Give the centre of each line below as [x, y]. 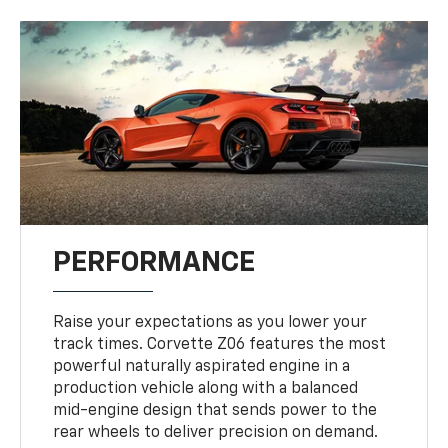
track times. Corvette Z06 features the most [220, 344]
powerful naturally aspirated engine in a [202, 366]
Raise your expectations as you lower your [210, 322]
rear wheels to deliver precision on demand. [216, 432]
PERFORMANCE [154, 262]
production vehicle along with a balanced [206, 388]
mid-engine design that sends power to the [215, 410]
